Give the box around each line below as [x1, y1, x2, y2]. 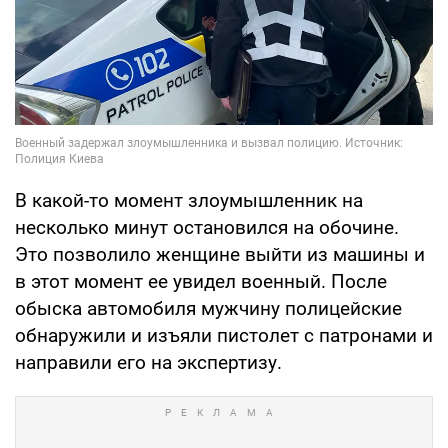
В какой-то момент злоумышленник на [15, 188, 363, 212]
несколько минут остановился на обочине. [15, 215, 399, 239]
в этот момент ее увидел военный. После [15, 269, 387, 293]
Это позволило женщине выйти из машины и [15, 242, 425, 266]
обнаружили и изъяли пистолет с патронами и [15, 323, 433, 347]
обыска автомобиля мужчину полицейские [15, 296, 402, 320]
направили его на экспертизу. [15, 350, 282, 374]
